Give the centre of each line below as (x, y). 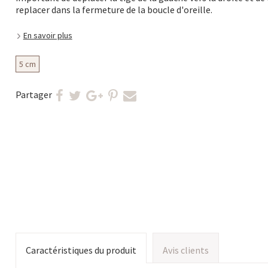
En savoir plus (48, 36)
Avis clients (185, 250)
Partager (33, 95)
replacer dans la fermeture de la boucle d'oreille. (114, 10)
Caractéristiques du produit (81, 250)
